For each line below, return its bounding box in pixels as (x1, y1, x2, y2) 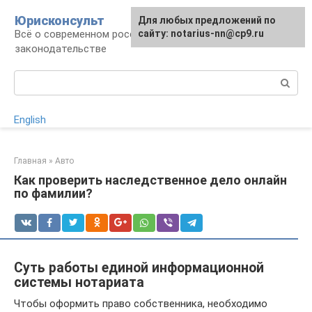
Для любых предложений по (138, 15, 276, 26)
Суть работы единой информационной (14, 260, 264, 276)
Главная (14, 156, 47, 166)
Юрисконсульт (15, 13, 104, 28)
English (14, 114, 46, 126)
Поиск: (14, 71, 47, 84)
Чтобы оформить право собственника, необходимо (14, 297, 267, 310)
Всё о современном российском (15, 28, 171, 40)
